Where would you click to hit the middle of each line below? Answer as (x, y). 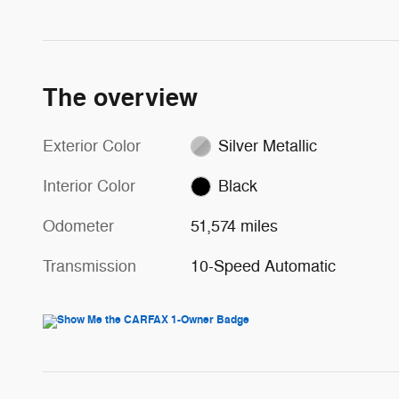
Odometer (78, 226)
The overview (120, 98)
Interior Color (89, 186)
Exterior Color (92, 146)
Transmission (90, 266)
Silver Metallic (267, 146)
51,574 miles (235, 226)
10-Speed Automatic (263, 266)
